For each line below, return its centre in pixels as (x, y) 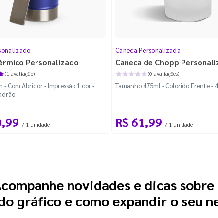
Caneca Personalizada (148, 50)
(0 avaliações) (163, 73)
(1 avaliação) (19, 73)
